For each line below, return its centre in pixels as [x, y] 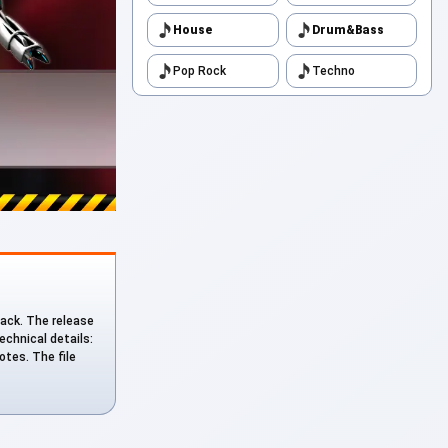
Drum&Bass [347, 30]
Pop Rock [199, 71]
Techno [333, 71]
